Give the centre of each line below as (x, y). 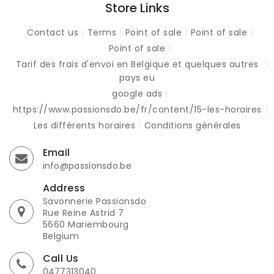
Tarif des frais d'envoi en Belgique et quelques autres (137, 64)
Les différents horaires (84, 125)
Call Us (61, 258)
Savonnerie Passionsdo (94, 201)
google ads (137, 93)
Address (64, 188)
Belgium (61, 236)
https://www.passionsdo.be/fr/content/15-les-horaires (137, 109)
